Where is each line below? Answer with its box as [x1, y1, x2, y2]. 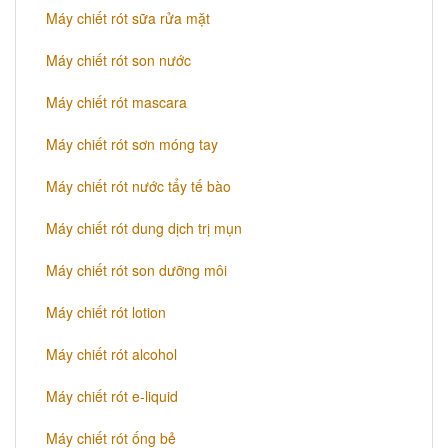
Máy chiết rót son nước [46, 50, 191, 71]
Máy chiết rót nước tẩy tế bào [46, 176, 231, 197]
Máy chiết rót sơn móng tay [46, 134, 218, 155]
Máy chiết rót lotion [46, 302, 166, 323]
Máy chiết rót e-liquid [46, 386, 178, 407]
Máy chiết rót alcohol [46, 344, 177, 365]
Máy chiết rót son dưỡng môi [46, 260, 227, 281]
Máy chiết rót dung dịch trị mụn [46, 218, 242, 239]
